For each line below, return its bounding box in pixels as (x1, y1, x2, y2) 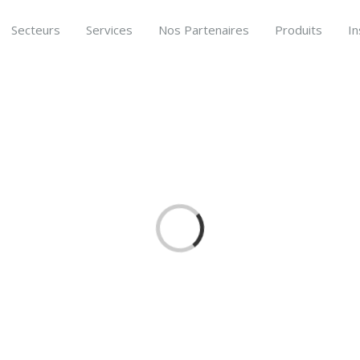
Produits (274, 22, 322, 38)
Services (85, 22, 133, 38)
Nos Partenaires (157, 22, 249, 38)
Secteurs (10, 22, 60, 38)
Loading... (187, 211, 205, 245)
